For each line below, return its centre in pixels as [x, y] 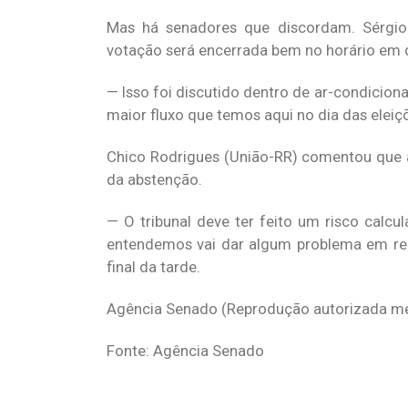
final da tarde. [153, 267]
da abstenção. [154, 179]
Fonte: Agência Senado [185, 351]
